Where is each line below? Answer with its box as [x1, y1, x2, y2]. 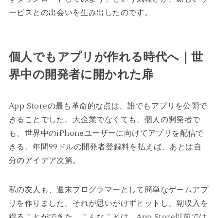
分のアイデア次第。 [8, 155, 81, 165]
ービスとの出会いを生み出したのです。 [8, 7, 153, 18]
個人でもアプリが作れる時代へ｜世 [8, 50, 203, 64]
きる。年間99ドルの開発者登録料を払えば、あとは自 [8, 142, 201, 152]
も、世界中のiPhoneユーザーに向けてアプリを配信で [8, 128, 204, 138]
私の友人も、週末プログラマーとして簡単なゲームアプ [8, 184, 208, 195]
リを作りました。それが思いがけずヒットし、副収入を [8, 198, 208, 208]
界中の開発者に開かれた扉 [8, 67, 154, 82]
